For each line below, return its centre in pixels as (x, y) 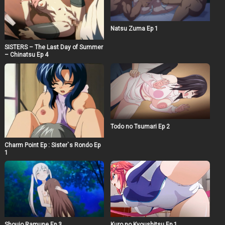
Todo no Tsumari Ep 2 (140, 126)
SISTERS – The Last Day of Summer (53, 47)
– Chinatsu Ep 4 (26, 54)
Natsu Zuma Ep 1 (134, 29)
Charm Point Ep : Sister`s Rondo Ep (52, 145)
